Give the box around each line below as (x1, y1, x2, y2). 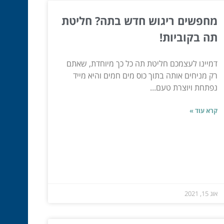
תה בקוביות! (159, 29, 217, 45)
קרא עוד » (189, 106, 217, 115)
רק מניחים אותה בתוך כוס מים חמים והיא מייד (72, 70, 217, 81)
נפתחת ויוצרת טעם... (149, 82, 217, 93)
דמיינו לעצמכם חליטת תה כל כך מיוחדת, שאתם (66, 58, 217, 69)
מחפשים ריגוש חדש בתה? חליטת (61, 13, 217, 28)
